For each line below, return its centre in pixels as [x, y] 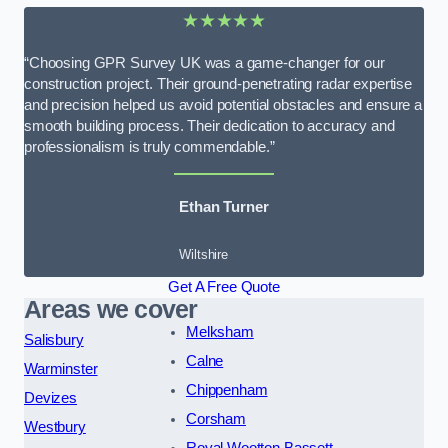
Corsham [215, 419]
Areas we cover [111, 310]
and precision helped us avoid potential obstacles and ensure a [223, 105]
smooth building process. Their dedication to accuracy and [209, 126]
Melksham [219, 332]
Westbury [55, 427]
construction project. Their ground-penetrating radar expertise [218, 84]
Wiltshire [204, 255]
